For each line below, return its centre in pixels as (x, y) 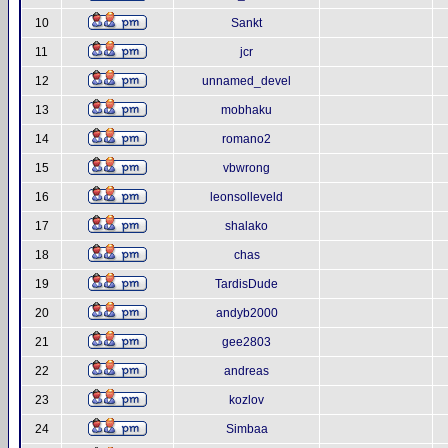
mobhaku (246, 110)
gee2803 (246, 342)
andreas (246, 371)
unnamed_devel (246, 81)
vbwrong (246, 168)
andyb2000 (246, 313)
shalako (246, 226)
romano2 (246, 139)
